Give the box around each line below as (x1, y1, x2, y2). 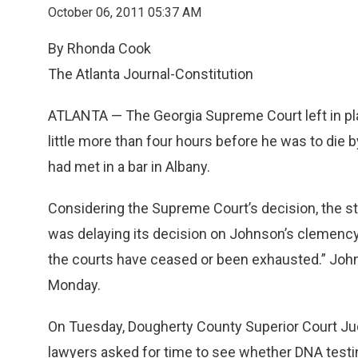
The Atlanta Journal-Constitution (48, 66, 253, 82)
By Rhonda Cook (48, 40, 151, 57)
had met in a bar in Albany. (48, 158, 210, 175)
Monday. (48, 276, 101, 293)
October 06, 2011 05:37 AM (48, 5, 201, 20)
